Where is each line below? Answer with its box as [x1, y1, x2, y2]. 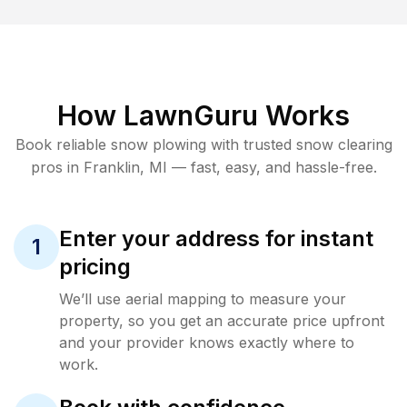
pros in [30, 158, 84, 176]
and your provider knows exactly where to [59, 333, 354, 352]
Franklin [83, 158, 140, 176]
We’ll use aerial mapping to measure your [59, 290, 346, 308]
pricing [59, 253, 131, 280]
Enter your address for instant [59, 225, 373, 252]
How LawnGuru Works [57, 99, 350, 132]
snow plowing [110, 135, 206, 154]
